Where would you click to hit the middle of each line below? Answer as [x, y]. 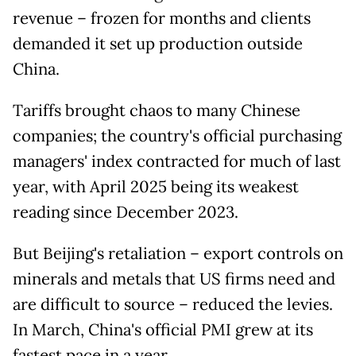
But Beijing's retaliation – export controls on [178, 254]
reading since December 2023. [126, 213]
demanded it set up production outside [158, 44]
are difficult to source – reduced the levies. [173, 305]
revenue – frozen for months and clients [162, 19]
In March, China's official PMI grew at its [163, 330]
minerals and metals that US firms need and [174, 279]
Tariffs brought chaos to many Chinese [157, 111]
